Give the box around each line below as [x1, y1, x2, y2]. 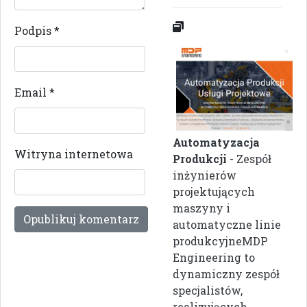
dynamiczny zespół [173, 267, 280, 282]
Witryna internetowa [14, 147, 133, 162]
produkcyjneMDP [173, 234, 268, 249]
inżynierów [173, 168, 236, 183]
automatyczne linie [173, 217, 281, 232]
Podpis [14, 23, 54, 38]
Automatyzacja [173, 135, 260, 150]
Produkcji [173, 151, 230, 167]
